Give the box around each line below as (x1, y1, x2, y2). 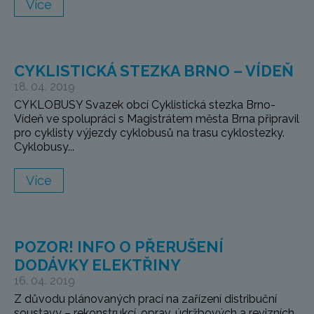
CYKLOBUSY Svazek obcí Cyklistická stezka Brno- (14, 98, 275, 112)
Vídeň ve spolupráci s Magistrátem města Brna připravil (14, 112, 299, 126)
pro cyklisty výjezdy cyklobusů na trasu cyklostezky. (14, 126, 285, 140)
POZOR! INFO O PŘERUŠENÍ (14, 238, 224, 257)
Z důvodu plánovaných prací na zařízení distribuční (14, 292, 277, 306)
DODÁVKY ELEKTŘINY (14, 256, 181, 275)
